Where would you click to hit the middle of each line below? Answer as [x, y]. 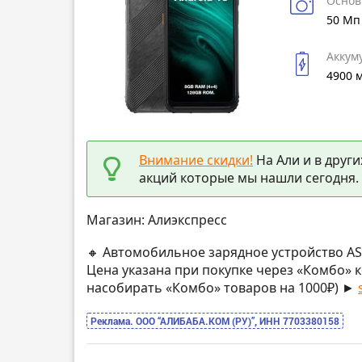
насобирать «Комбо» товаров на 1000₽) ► [222, 288]
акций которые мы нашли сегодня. [249, 177]
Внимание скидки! [196, 160]
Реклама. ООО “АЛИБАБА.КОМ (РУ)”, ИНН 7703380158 [215, 321]
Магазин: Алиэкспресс [157, 220]
